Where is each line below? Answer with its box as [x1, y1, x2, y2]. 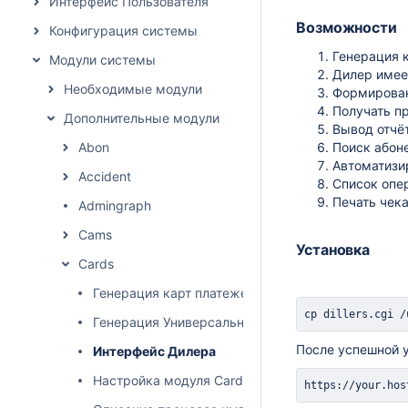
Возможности [296, 18, 397, 36]
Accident [78, 168, 131, 184]
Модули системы [49, 52, 156, 67]
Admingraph [78, 198, 151, 213]
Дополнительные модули [64, 110, 219, 126]
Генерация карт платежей [93, 285, 255, 301]
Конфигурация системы [49, 23, 198, 38]
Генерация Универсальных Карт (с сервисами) [93, 314, 387, 330]
